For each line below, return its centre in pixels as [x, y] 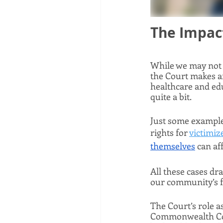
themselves [173, 146]
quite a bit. [172, 97]
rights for [170, 132]
